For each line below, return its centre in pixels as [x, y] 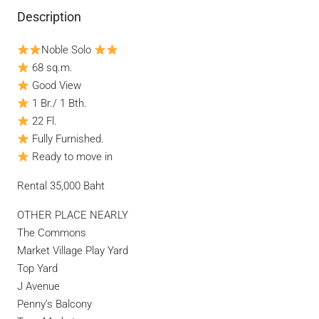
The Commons [52, 233]
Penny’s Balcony [54, 304]
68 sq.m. [51, 68]
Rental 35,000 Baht [61, 186]
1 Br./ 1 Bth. [58, 104]
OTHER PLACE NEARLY [73, 215]
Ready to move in [71, 157]
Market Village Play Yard [73, 251]
